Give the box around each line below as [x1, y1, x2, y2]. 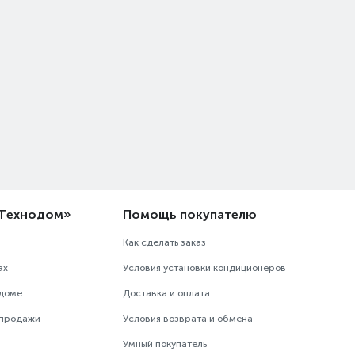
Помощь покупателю [123, 207, 258, 222]
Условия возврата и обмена [123, 313, 254, 324]
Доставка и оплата [123, 288, 211, 299]
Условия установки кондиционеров [123, 262, 287, 273]
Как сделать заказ [123, 237, 207, 248]
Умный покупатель [123, 338, 208, 349]
